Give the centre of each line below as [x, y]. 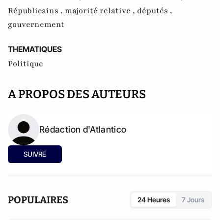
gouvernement [36, 25]
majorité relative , [101, 11]
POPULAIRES [38, 200]
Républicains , [36, 11]
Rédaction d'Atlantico [83, 129]
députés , [155, 11]
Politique [26, 64]
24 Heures [154, 200]
